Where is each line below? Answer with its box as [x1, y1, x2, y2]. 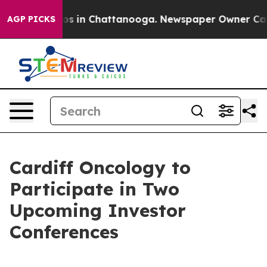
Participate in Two [10, 178, 179, 200]
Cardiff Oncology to [10, 156, 191, 179]
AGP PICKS [7, 14, 55, 24]
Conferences [10, 221, 119, 243]
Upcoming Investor [10, 199, 186, 222]
